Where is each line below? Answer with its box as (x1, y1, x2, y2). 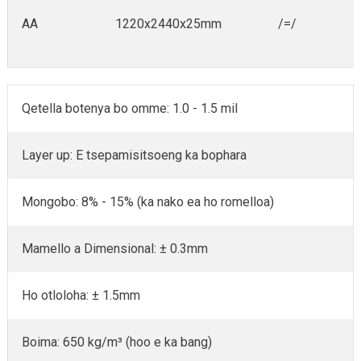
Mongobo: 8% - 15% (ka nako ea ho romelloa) (22, 193, 275, 210)
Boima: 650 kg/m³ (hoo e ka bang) (22, 334, 213, 350)
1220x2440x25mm (115, 15, 222, 31)
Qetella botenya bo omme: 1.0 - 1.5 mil (22, 100, 239, 116)
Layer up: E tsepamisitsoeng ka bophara (22, 147, 247, 163)
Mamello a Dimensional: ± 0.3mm (22, 240, 209, 256)
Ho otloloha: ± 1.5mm (22, 287, 141, 303)
